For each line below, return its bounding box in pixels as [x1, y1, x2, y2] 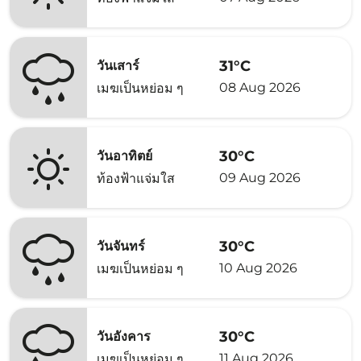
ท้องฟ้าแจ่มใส [97, 171, 175, 186]
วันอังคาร [97, 329, 151, 344]
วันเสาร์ [97, 58, 139, 73]
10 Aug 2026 [219, 259, 297, 276]
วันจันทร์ [97, 239, 145, 254]
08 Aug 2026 [219, 79, 301, 95]
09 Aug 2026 [219, 169, 301, 185]
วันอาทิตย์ [97, 148, 152, 164]
